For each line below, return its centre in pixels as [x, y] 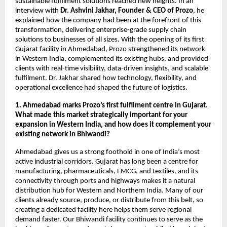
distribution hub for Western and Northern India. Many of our [109, 191]
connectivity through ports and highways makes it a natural [105, 181]
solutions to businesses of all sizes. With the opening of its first [110, 40]
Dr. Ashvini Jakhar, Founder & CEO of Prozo [127, 11]
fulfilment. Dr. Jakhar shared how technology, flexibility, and [106, 78]
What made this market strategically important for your [101, 115]
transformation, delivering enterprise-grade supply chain [101, 30]
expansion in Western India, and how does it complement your [113, 125]
